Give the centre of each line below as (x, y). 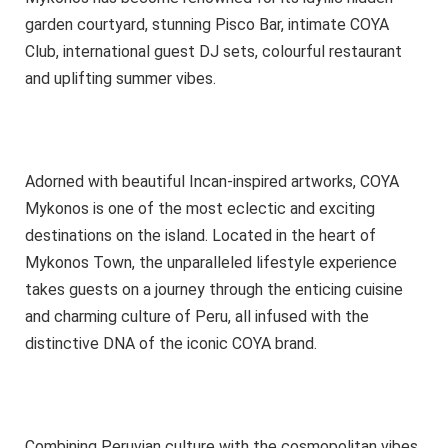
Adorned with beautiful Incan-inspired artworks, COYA (212, 181)
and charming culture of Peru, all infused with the (197, 316)
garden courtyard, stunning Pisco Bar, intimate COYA (207, 24)
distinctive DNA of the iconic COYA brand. (171, 343)
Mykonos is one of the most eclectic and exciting (200, 208)
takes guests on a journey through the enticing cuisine (214, 289)
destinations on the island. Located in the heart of (200, 235)
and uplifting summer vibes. (120, 78)
